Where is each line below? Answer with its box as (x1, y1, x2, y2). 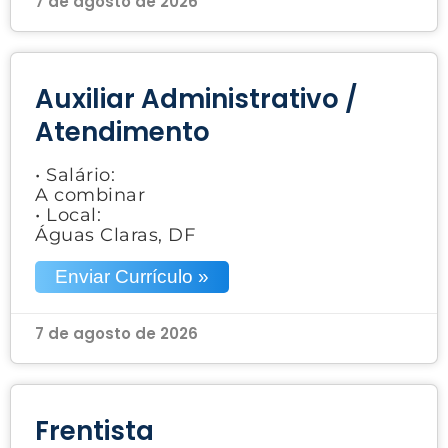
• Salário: (35, 163, 115, 186)
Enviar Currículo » (55, 265, 209, 287)
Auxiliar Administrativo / (35, 80, 358, 117)
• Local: (35, 203, 101, 226)
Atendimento (35, 113, 210, 150)
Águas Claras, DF (35, 223, 195, 246)
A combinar (35, 183, 145, 206)
